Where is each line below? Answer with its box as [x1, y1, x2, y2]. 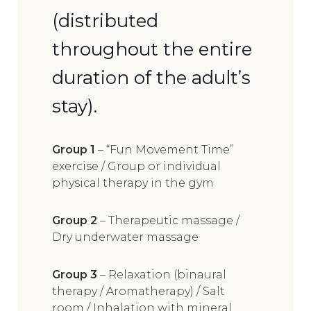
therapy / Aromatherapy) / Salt [52, 284, 225, 298]
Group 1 [52, 142, 95, 156]
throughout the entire [52, 37, 252, 60]
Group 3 [52, 267, 97, 281]
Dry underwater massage [52, 230, 199, 244]
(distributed [52, 9, 158, 32]
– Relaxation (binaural [97, 267, 226, 281]
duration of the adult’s [52, 66, 251, 89]
